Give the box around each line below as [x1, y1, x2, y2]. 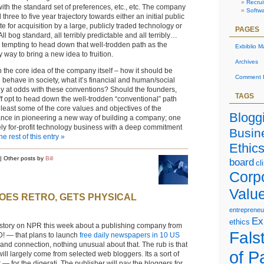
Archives [235, 58, 258, 65]
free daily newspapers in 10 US [80, 231, 180, 240]
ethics [229, 217, 250, 226]
